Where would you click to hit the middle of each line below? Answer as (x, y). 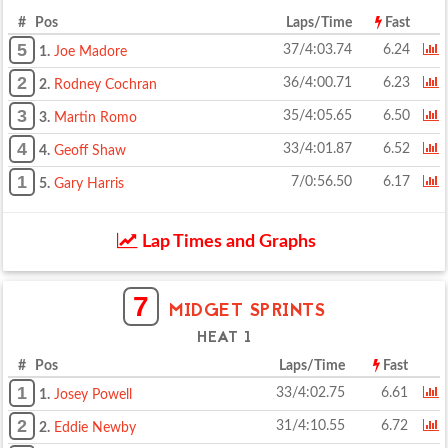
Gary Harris (89, 184)
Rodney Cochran (105, 85)
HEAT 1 (224, 338)
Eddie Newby (95, 428)
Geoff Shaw (90, 151)
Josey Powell (93, 395)
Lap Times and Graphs (226, 242)
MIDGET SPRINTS (247, 311)
